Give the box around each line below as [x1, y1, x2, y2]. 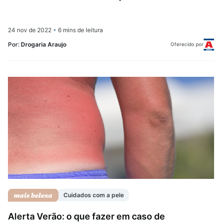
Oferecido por [170, 41, 204, 48]
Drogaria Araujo [21, 41, 66, 49]
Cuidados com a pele [63, 191, 124, 199]
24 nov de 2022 [8, 26, 53, 34]
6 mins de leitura [56, 26, 103, 34]
